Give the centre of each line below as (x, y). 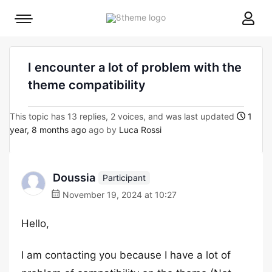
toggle (36, 39)
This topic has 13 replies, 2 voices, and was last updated (123, 116)
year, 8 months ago (48, 130)
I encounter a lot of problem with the (135, 67)
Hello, (35, 223)
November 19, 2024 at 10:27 (118, 195)
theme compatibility (87, 85)
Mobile (36, 22)
